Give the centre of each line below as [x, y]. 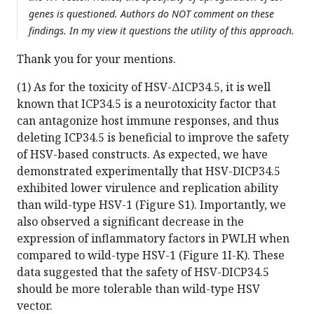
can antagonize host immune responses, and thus [148, 121]
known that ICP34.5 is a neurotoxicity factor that [146, 104]
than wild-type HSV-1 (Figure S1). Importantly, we [151, 205]
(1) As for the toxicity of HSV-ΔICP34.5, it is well [144, 87]
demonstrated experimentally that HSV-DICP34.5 [149, 171]
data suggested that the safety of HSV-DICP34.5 [143, 272]
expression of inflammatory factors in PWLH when [153, 239]
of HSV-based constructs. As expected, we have [142, 155]
